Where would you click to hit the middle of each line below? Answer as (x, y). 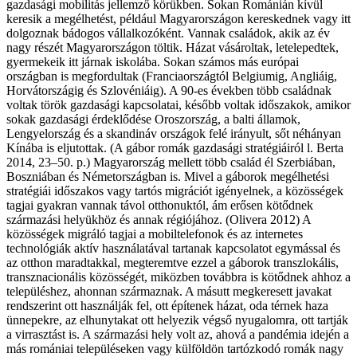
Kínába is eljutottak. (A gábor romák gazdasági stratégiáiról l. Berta (175, 147)
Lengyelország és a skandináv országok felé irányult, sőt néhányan (174, 133)
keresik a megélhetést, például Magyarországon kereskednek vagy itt (178, 18)
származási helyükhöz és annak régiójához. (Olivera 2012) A (159, 219)
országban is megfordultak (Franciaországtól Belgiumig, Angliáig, (172, 76)
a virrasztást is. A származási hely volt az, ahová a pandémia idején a (178, 334)
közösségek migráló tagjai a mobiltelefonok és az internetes (155, 233)
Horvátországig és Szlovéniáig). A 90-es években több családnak (169, 90)
